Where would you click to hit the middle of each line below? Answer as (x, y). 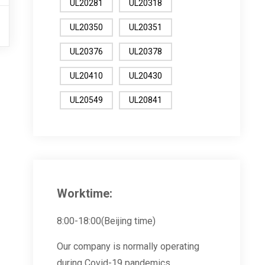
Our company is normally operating (128, 246)
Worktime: (85, 193)
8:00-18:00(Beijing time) (106, 221)
